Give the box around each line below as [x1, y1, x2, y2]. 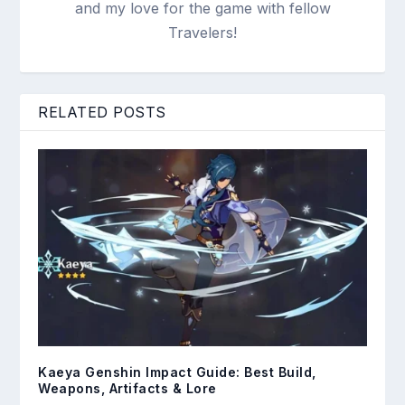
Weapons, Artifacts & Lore [38, 381, 217, 397]
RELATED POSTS [38, 103, 166, 122]
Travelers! [168, 24, 237, 42]
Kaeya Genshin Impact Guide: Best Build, [38, 364, 316, 381]
